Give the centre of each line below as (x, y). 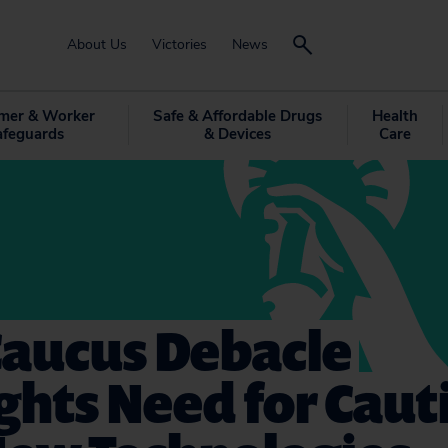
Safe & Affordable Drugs (237, 116)
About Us (97, 44)
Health (394, 116)
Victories (179, 44)
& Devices (237, 134)
